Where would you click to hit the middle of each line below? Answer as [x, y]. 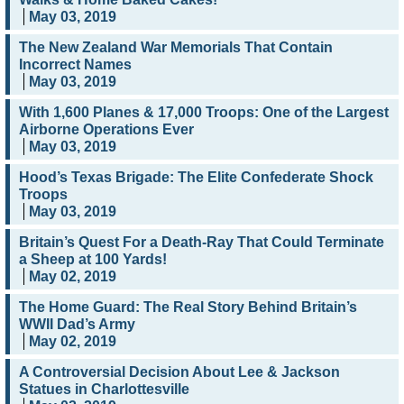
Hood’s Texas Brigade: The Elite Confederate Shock [196, 178]
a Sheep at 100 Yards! [93, 260]
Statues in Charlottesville [104, 390]
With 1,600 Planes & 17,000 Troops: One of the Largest [204, 113]
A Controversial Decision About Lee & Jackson [179, 372]
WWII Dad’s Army [77, 325]
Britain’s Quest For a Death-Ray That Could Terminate [202, 243]
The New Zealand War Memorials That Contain [176, 48]
